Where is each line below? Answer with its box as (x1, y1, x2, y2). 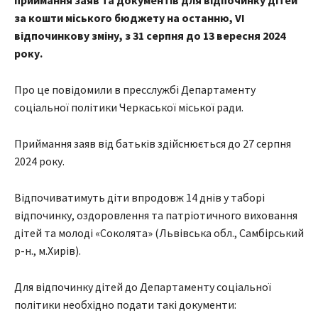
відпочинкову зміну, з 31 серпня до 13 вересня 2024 (14, 28, 285, 43)
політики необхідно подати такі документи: (14, 297, 236, 312)
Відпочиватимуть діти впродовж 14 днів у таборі (14, 190, 265, 205)
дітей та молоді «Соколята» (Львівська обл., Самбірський (14, 226, 304, 241)
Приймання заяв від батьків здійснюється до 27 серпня (14, 136, 291, 151)
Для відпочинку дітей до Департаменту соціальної (14, 280, 271, 295)
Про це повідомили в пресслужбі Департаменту (14, 82, 256, 97)
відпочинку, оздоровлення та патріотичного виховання (14, 208, 297, 223)
